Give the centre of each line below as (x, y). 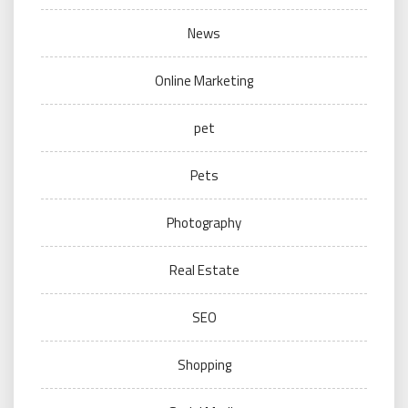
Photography (204, 222)
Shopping (204, 364)
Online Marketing (204, 80)
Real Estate (204, 270)
